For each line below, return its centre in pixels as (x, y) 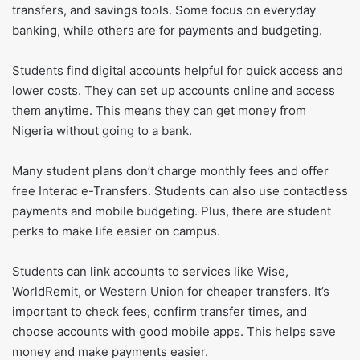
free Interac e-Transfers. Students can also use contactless (180, 191)
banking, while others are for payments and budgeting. (167, 31)
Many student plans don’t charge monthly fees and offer (170, 171)
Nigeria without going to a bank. (102, 131)
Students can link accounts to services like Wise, (150, 272)
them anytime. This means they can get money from (159, 111)
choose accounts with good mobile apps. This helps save (174, 332)
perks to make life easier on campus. (116, 231)
